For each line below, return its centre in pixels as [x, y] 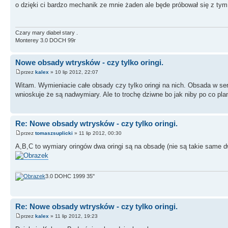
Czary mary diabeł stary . [47, 32]
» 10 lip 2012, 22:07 [74, 72]
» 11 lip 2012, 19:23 [73, 216]
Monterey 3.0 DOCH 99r [46, 40]
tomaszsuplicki [54, 133]
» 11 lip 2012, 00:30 [97, 133]
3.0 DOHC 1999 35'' [70, 176]
